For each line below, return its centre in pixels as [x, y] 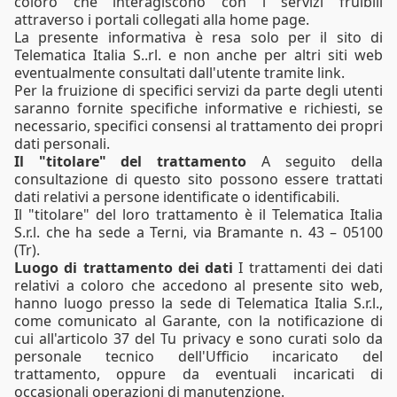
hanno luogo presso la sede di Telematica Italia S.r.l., [198, 303]
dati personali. [62, 143]
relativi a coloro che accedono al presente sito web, [198, 285]
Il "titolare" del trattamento [130, 161]
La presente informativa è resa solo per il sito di [198, 37]
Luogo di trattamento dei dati [124, 267]
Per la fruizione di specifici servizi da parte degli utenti [198, 90]
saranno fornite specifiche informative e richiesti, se [198, 108]
